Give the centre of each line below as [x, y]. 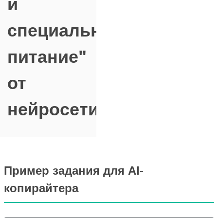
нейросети [53, 109]
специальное [64, 30]
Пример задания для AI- [74, 171]
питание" [47, 57]
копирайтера [41, 188]
